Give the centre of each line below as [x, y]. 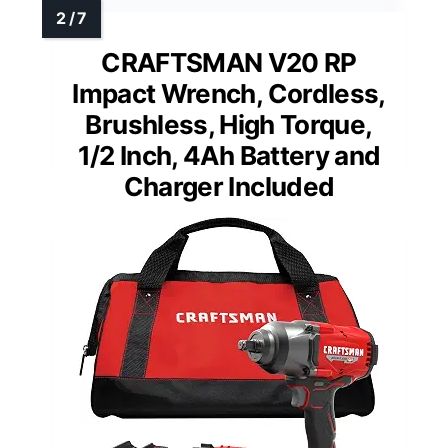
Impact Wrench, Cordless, [229, 93]
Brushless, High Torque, [229, 124]
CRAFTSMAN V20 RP [229, 62]
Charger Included [229, 186]
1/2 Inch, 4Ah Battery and [229, 155]
